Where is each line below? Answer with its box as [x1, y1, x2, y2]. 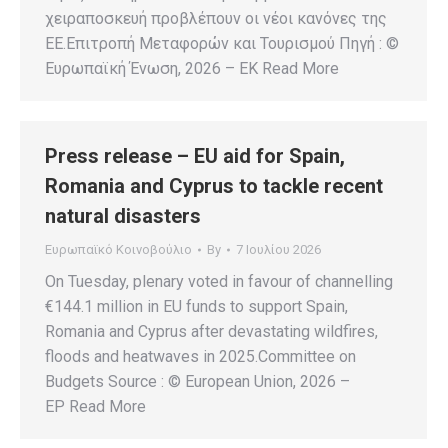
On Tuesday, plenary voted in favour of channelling [45, 272, 393, 291]
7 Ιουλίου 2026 [236, 242, 321, 257]
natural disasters [45, 204, 201, 228]
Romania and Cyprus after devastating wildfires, [45, 322, 378, 341]
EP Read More [45, 397, 146, 416]
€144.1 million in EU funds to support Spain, [45, 297, 348, 316]
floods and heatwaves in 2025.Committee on [45, 347, 356, 366]
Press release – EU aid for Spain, [45, 144, 345, 168]
